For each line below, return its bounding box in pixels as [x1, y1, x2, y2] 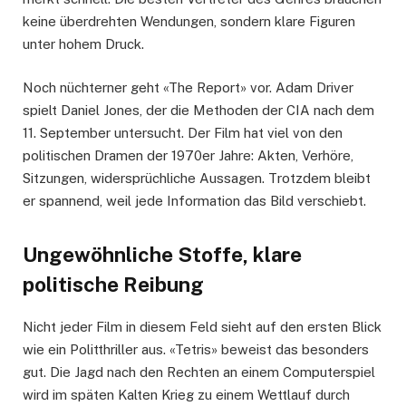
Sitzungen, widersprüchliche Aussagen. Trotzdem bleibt [23, 170, 371, 187]
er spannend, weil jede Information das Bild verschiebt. [23, 193, 366, 209]
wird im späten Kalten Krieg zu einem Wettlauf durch [23, 386, 350, 402]
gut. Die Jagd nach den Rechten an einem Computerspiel [23, 363, 375, 380]
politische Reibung [23, 272, 204, 296]
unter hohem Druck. [23, 36, 144, 53]
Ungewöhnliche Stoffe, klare [23, 242, 302, 266]
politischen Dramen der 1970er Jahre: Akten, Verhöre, [23, 148, 353, 164]
